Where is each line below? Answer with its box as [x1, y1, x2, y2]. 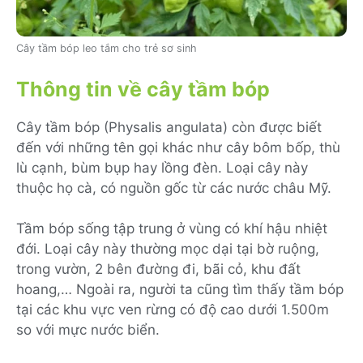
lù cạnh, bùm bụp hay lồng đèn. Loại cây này [16, 159, 308, 176]
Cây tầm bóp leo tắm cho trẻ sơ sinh [16, 42, 197, 55]
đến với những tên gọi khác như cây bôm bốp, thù [16, 139, 340, 156]
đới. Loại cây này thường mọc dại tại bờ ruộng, [16, 241, 319, 258]
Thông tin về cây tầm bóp [16, 76, 270, 101]
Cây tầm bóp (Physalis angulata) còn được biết [16, 118, 322, 135]
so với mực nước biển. [16, 322, 160, 339]
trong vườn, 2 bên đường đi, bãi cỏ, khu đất [16, 261, 301, 278]
